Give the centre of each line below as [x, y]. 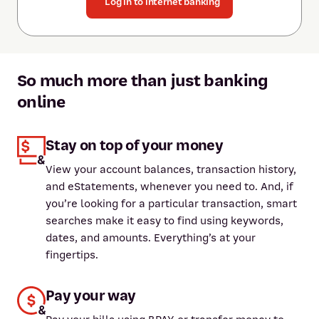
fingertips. [72, 255]
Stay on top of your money [134, 146]
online [41, 102]
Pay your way [91, 296]
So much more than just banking [143, 81]
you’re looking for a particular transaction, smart [171, 204]
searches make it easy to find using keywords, [164, 221]
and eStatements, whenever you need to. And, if [169, 187]
